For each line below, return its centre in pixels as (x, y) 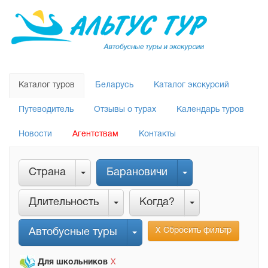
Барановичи (137, 173)
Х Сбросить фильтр (194, 231)
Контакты (157, 134)
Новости (35, 134)
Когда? (157, 202)
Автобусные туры (73, 232)
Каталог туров (47, 85)
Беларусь (114, 85)
